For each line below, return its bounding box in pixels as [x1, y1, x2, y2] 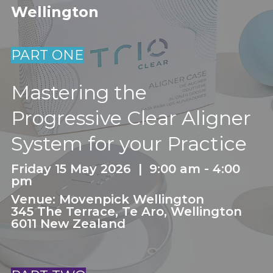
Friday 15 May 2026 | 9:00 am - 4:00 [10, 161, 240, 176]
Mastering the [10, 80, 147, 104]
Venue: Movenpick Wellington [10, 192, 204, 207]
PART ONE [10, 47, 83, 63]
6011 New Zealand [10, 216, 126, 231]
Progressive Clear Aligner [10, 106, 251, 130]
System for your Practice [10, 132, 247, 155]
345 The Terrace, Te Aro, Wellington [10, 204, 242, 219]
